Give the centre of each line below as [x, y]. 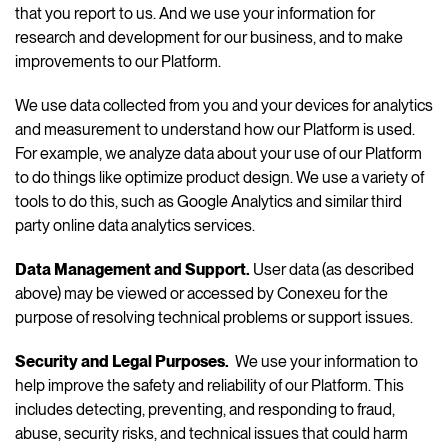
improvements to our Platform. [118, 61]
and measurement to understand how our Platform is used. [215, 129]
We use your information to [325, 361]
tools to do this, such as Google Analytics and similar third [208, 201]
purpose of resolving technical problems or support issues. [214, 317]
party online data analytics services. [135, 225]
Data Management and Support [130, 269]
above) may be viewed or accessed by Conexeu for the [201, 293]
